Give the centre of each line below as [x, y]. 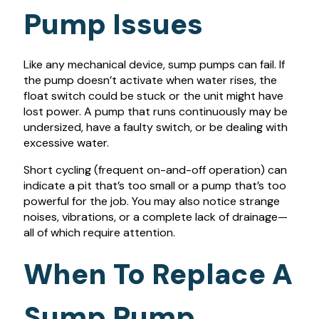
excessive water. [66, 143]
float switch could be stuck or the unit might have [153, 96]
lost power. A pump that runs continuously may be [155, 112]
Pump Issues [113, 25]
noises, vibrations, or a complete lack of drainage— [155, 217]
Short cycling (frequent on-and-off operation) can [155, 170]
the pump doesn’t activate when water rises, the [150, 80]
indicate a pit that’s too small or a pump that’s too [155, 186]
